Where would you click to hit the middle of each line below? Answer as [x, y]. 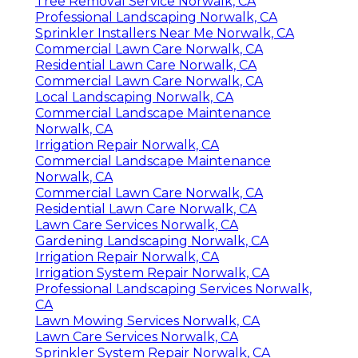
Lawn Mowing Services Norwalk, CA [147, 320]
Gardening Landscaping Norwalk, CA [152, 241]
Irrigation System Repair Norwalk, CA [152, 272]
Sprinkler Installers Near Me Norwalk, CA [165, 33]
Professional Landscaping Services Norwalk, [173, 288]
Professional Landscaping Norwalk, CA [156, 17]
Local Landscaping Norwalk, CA [134, 97]
